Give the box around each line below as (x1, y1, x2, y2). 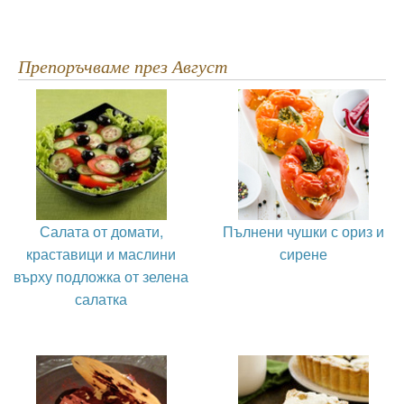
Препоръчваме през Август (31, 56, 227, 77)
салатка (75, 288, 127, 309)
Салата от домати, (39, 220, 163, 242)
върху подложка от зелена (14, 265, 188, 287)
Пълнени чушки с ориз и (222, 220, 384, 242)
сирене (279, 243, 327, 264)
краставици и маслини (26, 243, 176, 264)
